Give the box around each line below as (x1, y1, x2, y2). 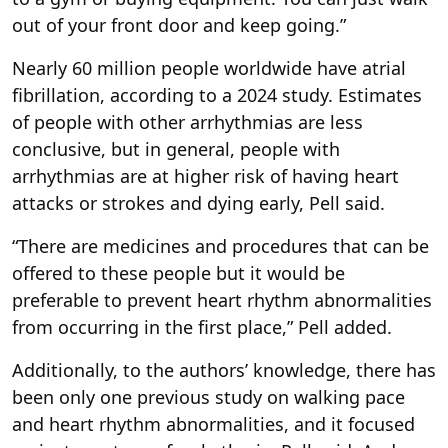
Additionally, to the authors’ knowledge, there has (12, 358, 436, 383)
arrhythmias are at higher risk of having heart (12, 164, 399, 189)
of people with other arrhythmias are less (12, 110, 363, 135)
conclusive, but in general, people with (12, 137, 340, 162)
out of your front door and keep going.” (12, 13, 346, 38)
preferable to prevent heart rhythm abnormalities (12, 288, 432, 313)
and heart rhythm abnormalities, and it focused (12, 412, 415, 437)
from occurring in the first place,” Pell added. (12, 315, 392, 340)
